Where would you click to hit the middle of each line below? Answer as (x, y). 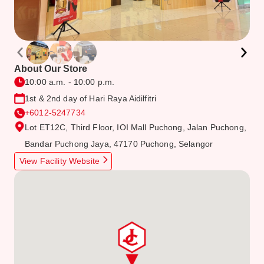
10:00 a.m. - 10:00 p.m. (70, 82)
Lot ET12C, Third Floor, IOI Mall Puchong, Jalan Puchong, (136, 127)
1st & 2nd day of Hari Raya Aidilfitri (91, 98)
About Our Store (51, 69)
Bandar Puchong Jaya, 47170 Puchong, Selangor (119, 144)
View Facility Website (61, 161)
